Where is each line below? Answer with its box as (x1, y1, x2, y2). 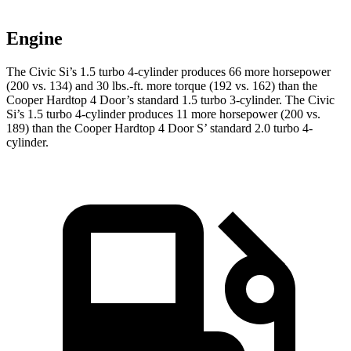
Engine (6, 28, 63, 49)
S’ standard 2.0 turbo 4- (194, 121, 313, 136)
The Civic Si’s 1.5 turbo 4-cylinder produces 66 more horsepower (6, 65, 331, 79)
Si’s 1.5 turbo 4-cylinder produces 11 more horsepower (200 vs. (6, 107, 320, 121)
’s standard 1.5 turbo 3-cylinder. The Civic (126, 93, 335, 107)
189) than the (6, 121, 74, 136)
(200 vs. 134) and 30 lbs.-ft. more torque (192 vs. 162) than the (6, 79, 317, 93)
